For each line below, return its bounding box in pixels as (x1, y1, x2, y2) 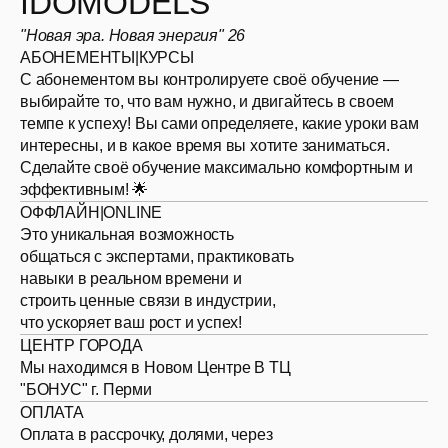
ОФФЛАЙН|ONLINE (20, 204, 163, 221)
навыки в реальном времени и (20, 270, 242, 287)
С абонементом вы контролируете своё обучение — (20, 71, 399, 88)
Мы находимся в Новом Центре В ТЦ (20, 359, 291, 376)
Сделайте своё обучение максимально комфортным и (20, 159, 413, 176)
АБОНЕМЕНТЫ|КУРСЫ (20, 49, 194, 66)
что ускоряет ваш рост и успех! (20, 314, 243, 331)
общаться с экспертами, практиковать (20, 248, 295, 265)
